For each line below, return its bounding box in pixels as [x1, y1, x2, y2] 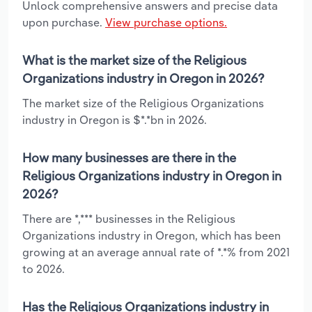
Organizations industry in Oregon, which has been [22, 228, 281, 242]
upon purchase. [22, 15, 105, 29]
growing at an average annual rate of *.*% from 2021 [22, 244, 290, 259]
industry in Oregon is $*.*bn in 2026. [22, 112, 207, 127]
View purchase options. [105, 15, 227, 29]
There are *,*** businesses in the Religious [22, 211, 235, 226]
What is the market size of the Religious [22, 52, 247, 68]
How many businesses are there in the [22, 149, 236, 166]
